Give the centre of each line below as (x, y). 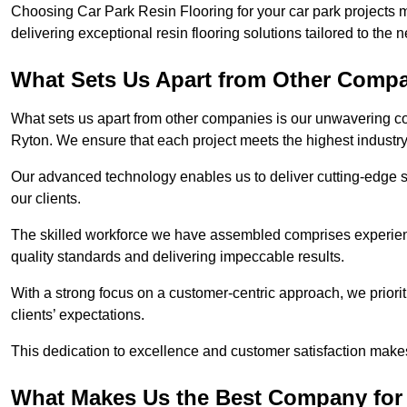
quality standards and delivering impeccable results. (179, 257)
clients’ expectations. (79, 315)
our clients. (48, 199)
